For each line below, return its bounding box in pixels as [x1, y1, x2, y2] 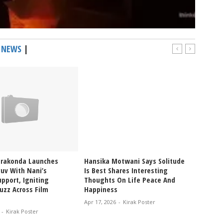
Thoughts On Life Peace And [84, 174, 175, 185]
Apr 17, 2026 [84, 198, 116, 206]
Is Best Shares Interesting [84, 165, 168, 175]
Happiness [84, 184, 117, 194]
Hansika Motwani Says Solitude [84, 155, 185, 166]
